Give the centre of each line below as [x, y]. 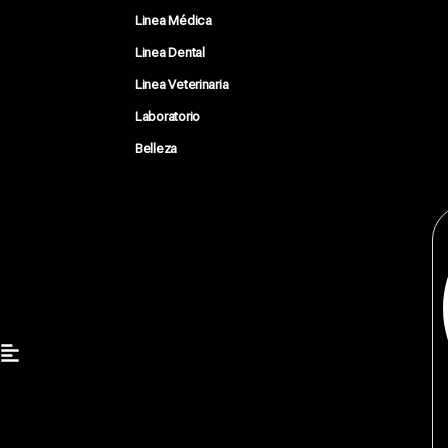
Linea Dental [170, 52]
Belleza [156, 148]
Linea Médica [173, 20]
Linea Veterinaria [182, 84]
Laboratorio [168, 116]
